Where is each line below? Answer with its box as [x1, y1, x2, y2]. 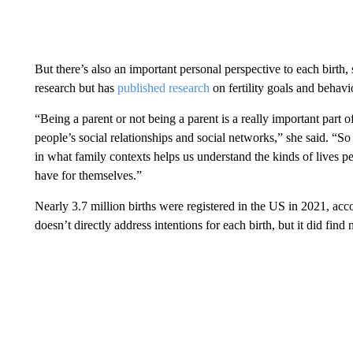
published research [117, 80, 210, 95]
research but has [34, 80, 117, 95]
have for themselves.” [34, 168, 142, 182]
